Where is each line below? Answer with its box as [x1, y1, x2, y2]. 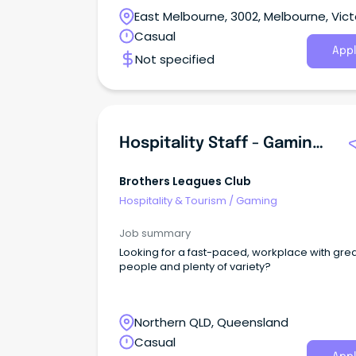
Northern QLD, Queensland [134, 314, 288, 331]
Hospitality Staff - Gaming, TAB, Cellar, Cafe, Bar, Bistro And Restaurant [312, 134, 323, 152]
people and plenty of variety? [119, 259, 271, 275]
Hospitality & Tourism [119, 192, 226, 208]
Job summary [119, 226, 191, 242]
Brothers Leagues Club [119, 173, 251, 189]
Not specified [135, 50, 215, 68]
